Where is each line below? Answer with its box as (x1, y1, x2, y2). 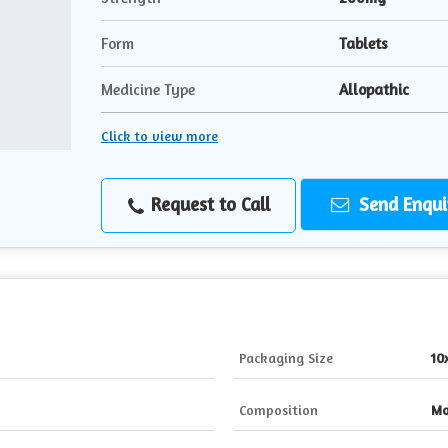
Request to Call (145, 193, 270, 216)
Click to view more (101, 127, 218, 145)
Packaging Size (239, 349, 333, 367)
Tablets (339, 34, 388, 54)
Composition (239, 401, 318, 419)
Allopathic (339, 80, 409, 100)
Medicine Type (101, 80, 195, 100)
